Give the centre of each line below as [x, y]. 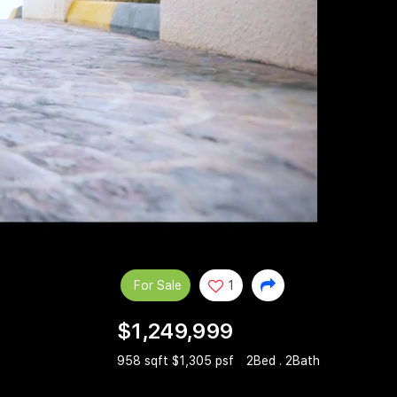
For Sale [158, 285]
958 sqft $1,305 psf [177, 361]
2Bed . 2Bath [283, 361]
